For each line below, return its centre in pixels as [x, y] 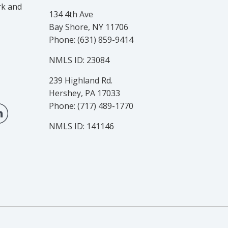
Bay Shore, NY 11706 [89, 27]
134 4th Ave [71, 14]
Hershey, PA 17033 [84, 93]
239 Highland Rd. [81, 80]
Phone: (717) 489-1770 [91, 106]
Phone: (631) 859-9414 [91, 40]
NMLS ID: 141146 [81, 126]
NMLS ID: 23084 [79, 60]
